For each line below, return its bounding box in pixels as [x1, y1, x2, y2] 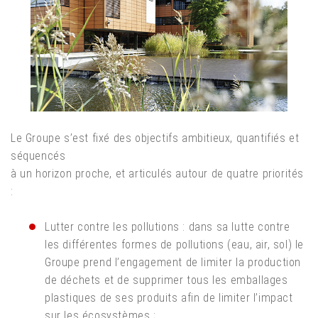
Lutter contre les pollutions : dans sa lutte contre [45, 219, 290, 234]
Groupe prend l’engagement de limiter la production [45, 255, 302, 269]
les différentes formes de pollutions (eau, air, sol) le [45, 237, 305, 251]
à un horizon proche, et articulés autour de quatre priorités [11, 166, 305, 180]
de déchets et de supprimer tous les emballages [45, 273, 288, 287]
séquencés [11, 148, 66, 163]
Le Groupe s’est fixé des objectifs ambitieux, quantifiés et [11, 131, 300, 145]
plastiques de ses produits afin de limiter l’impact [45, 290, 293, 305]
